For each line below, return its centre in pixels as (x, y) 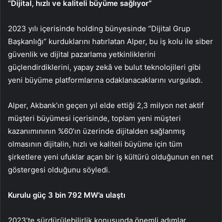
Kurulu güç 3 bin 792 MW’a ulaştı (67, 195)
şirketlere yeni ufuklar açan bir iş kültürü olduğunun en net (111, 157)
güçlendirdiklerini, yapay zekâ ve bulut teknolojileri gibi (104, 67)
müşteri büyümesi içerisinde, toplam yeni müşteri (94, 118)
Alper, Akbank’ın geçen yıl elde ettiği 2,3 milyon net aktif (106, 106)
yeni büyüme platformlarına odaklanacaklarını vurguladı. (105, 80)
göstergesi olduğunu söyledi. (59, 170)
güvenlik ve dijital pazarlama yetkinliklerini (82, 55)
